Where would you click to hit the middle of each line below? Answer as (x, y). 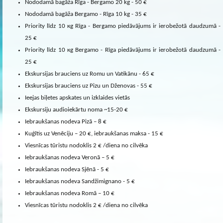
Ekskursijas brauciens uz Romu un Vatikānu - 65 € (90, 74)
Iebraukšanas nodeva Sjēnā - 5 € (67, 169)
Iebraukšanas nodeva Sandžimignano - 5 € (80, 181)
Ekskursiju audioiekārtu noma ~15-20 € (76, 110)
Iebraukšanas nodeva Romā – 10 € (70, 193)
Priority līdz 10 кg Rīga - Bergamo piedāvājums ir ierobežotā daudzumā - (123, 26)
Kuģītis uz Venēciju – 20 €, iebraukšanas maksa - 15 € (94, 133)
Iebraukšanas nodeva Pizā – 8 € (66, 121)
